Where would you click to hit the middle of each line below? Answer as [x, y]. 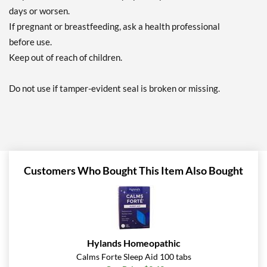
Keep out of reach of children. [66, 58]
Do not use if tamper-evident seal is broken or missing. [114, 89]
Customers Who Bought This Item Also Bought [133, 171]
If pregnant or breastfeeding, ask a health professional [114, 27]
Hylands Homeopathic [133, 243]
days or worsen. [39, 11]
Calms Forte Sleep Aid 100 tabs [133, 257]
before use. [30, 42]
